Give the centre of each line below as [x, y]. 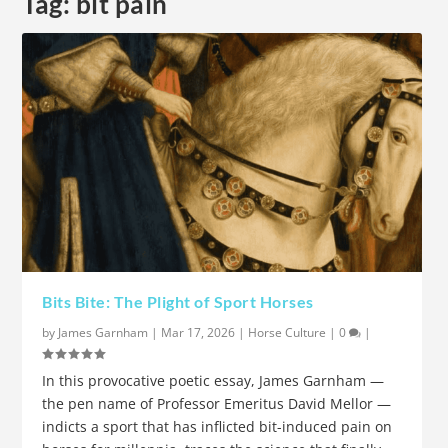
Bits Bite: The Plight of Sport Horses [178, 301]
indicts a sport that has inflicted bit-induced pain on [217, 426]
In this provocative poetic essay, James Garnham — [213, 380]
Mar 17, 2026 [198, 332]
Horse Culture [287, 332]
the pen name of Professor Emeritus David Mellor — [217, 403]
